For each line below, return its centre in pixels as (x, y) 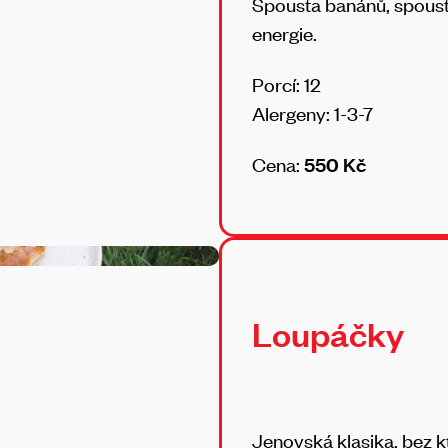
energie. (284, 32)
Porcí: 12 (288, 84)
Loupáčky (328, 333)
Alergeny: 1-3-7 (312, 113)
